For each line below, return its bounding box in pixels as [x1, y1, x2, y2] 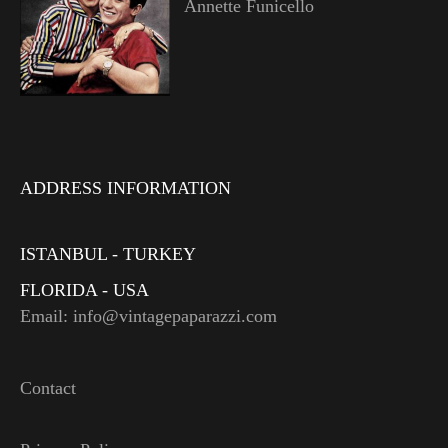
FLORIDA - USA [20, 279, 149, 300]
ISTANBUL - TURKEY [20, 243, 196, 264]
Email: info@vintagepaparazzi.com [20, 305, 277, 326]
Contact [20, 377, 76, 398]
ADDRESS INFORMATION [20, 177, 231, 198]
